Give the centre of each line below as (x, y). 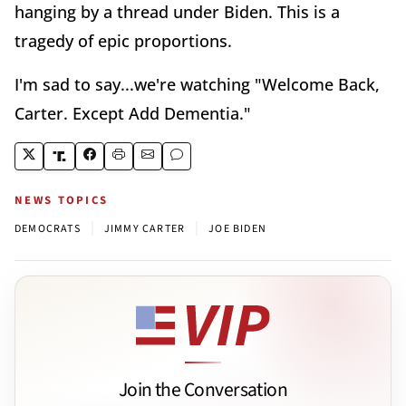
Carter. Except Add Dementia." (133, 113)
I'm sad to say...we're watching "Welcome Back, (197, 84)
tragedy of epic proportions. (123, 40)
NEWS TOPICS (62, 200)
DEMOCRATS (48, 228)
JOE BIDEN (238, 228)
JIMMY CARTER (145, 228)
